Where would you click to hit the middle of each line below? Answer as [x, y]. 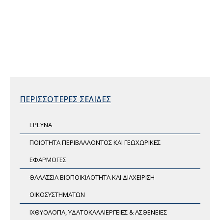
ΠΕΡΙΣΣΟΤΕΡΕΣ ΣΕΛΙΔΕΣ [65, 99]
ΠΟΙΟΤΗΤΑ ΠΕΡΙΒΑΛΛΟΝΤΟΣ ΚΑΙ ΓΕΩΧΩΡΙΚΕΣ [95, 142]
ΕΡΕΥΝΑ [41, 124]
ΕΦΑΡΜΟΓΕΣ [48, 159]
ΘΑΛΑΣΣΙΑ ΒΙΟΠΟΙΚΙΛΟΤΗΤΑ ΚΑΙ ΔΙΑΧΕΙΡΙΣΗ [92, 177]
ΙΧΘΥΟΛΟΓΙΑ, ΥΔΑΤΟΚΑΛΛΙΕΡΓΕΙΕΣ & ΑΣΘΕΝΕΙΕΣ [98, 212]
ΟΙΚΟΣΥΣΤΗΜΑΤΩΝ [57, 194]
